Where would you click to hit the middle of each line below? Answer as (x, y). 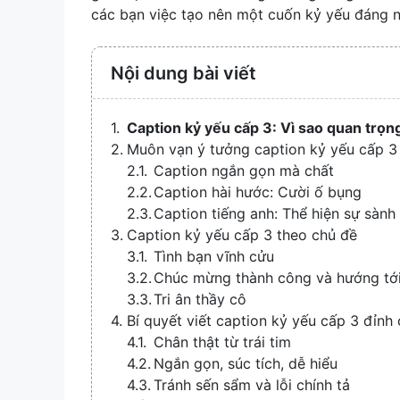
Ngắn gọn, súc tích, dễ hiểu (246, 363)
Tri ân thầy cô (200, 299)
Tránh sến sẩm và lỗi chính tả (252, 384)
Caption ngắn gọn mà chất (244, 170)
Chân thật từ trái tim (222, 342)
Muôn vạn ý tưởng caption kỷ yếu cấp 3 (262, 149)
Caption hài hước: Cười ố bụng (258, 192)
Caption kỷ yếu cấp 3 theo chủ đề (242, 234)
